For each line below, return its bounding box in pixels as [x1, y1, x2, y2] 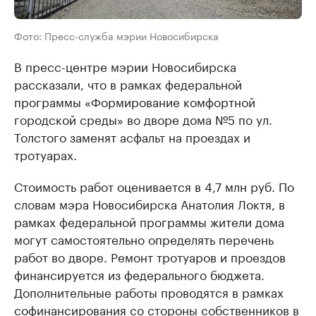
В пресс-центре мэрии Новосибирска [14, 56, 236, 75]
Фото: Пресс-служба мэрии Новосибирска [14, 28, 219, 44]
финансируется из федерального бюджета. [14, 265, 265, 284]
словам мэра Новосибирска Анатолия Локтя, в [14, 194, 285, 213]
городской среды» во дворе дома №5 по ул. [14, 109, 272, 128]
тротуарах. [14, 145, 77, 164]
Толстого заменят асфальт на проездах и [14, 127, 250, 146]
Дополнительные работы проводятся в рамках [14, 282, 284, 301]
